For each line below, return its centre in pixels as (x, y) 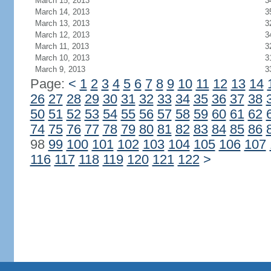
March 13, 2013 (62, 23)
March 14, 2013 (62, 12)
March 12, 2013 (62, 35)
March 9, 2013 (60, 69)
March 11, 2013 (62, 46)
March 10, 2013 (62, 58)
